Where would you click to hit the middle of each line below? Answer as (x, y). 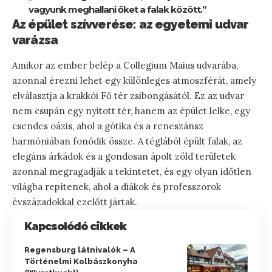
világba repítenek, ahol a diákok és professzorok (117, 186)
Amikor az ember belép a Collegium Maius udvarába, (125, 65)
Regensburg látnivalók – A (80, 250)
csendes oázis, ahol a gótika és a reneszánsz (108, 126)
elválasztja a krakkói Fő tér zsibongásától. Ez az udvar (128, 95)
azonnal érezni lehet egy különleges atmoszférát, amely (134, 80)
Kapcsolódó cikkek (75, 226)
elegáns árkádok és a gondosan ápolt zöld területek (124, 156)
